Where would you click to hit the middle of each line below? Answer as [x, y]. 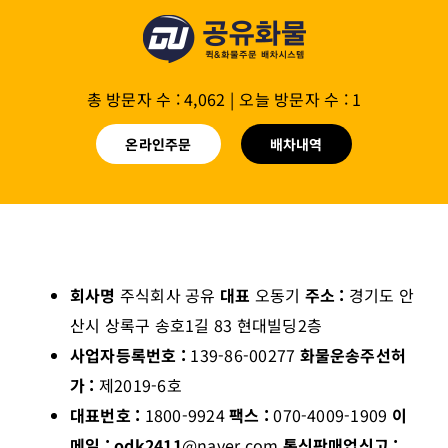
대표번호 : [107, 414]
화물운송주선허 [353, 354]
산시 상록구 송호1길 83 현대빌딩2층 [196, 324]
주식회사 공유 [169, 294]
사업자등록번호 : [130, 354]
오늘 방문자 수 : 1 [300, 98]
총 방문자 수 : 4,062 [156, 98]
